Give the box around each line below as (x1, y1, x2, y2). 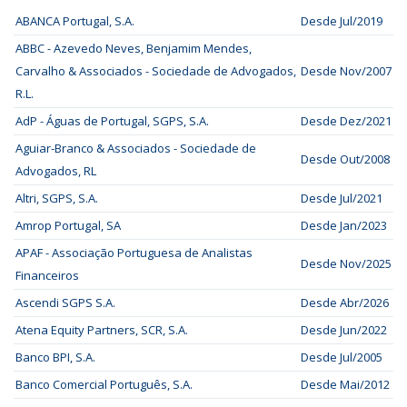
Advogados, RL (15, 163, 96, 179)
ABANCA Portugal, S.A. (15, 13, 134, 29)
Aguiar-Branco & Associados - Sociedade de (15, 140, 256, 156)
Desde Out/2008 (301, 151, 390, 167)
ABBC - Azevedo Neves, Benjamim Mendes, (15, 40, 252, 56)
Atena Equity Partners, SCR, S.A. (15, 322, 188, 338)
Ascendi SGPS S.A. (15, 294, 115, 311)
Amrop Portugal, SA (15, 217, 121, 233)
